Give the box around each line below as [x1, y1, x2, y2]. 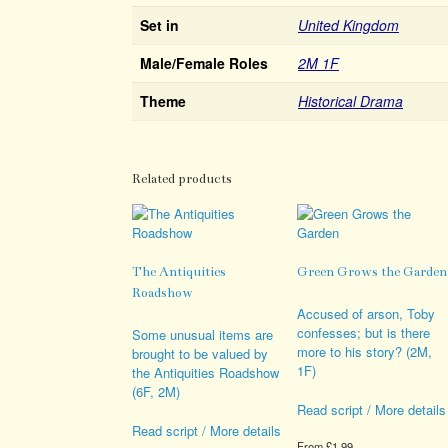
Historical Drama [298, 90, 403, 111]
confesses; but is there [297, 323, 431, 343]
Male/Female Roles [140, 52, 268, 73]
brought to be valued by [132, 344, 268, 364]
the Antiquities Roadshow [132, 363, 279, 383]
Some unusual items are [132, 325, 273, 345]
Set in [140, 14, 179, 35]
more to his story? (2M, [297, 342, 433, 362]
